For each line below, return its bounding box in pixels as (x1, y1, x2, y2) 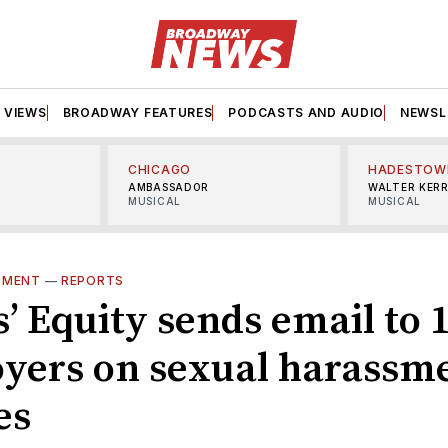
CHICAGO (128, 161, 191, 177)
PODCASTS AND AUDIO (228, 104, 385, 120)
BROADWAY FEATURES (62, 104, 213, 120)
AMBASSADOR (128, 180, 209, 193)
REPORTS (61, 272, 124, 288)
